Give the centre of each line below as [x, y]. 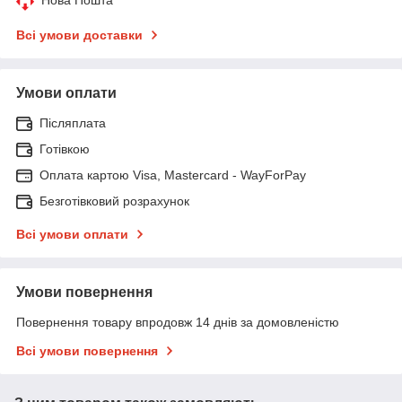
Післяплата [73, 122]
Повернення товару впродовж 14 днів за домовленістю [178, 322]
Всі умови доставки [79, 35]
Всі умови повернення [87, 350]
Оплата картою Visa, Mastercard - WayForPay [173, 175]
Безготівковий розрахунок [114, 201]
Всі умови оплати [72, 234]
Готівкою [65, 149]
